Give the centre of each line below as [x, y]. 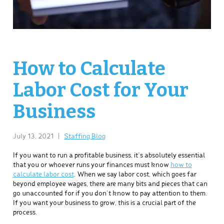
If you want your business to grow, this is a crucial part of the [104, 203]
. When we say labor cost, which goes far [135, 175]
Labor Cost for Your [100, 90]
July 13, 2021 [34, 136]
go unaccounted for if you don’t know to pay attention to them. [110, 194]
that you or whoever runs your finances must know [91, 165]
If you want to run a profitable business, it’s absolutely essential [109, 156]
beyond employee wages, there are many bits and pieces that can [110, 184]
